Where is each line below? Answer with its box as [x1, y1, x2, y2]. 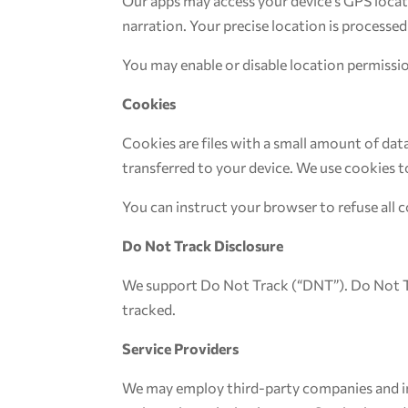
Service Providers [122, 340, 240, 357]
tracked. [122, 301, 177, 318]
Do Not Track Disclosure [122, 237, 284, 254]
